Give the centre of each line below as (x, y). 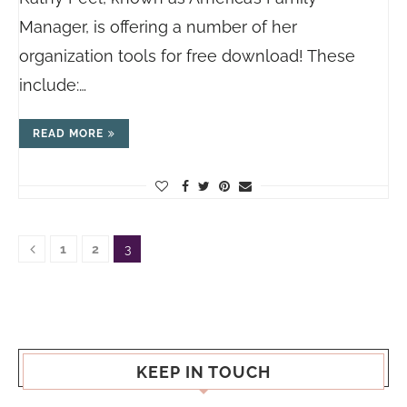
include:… (53, 85)
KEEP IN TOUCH (203, 372)
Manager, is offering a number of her (158, 27)
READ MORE (68, 134)
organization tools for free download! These (187, 56)
